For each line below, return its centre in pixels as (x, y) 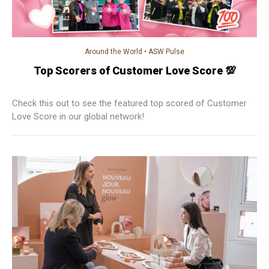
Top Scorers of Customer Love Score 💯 (134, 71)
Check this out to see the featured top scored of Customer (129, 104)
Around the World (113, 52)
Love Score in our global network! (78, 117)
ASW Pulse (166, 52)
